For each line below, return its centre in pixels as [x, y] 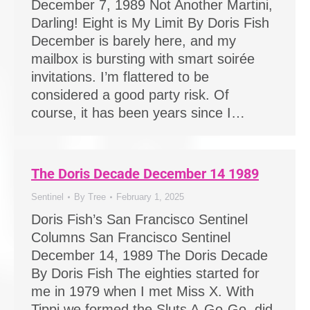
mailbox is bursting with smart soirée [143, 59]
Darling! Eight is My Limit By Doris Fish [150, 23]
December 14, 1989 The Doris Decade [149, 255]
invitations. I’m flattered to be [120, 77]
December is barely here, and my [134, 41]
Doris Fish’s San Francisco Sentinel [139, 219]
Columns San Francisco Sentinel [131, 237]
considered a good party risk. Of [130, 95]
